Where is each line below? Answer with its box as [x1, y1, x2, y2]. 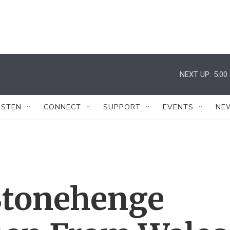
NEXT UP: [180, 69, 211, 79]
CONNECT [44, 102, 81, 111]
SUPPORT [103, 102, 141, 111]
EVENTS [163, 102, 194, 111]
